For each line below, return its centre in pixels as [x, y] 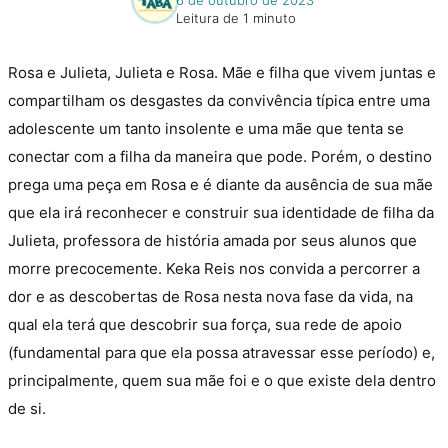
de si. [27, 408]
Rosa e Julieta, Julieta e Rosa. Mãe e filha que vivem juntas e [222, 72]
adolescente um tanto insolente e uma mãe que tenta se [206, 128]
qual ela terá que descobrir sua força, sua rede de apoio [205, 324]
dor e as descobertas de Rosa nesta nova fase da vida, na [210, 296]
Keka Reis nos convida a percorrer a [293, 268]
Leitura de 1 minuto [236, 17]
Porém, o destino [371, 156]
